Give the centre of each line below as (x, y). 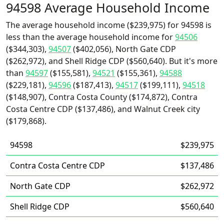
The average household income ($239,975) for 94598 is (109, 25)
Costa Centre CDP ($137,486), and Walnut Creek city (103, 109)
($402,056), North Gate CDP (123, 49)
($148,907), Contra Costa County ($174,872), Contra (102, 97)
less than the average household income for (90, 37)
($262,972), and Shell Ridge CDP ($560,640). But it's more (112, 61)
